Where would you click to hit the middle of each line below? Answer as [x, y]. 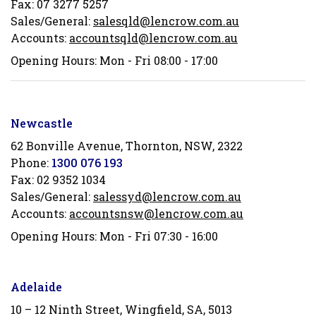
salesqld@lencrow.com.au [166, 21]
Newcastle [42, 123]
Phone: [31, 163]
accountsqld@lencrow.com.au [153, 38]
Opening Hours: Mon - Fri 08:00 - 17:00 [114, 60]
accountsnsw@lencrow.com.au [156, 213]
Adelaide [36, 287]
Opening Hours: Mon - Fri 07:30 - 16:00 [114, 236]
